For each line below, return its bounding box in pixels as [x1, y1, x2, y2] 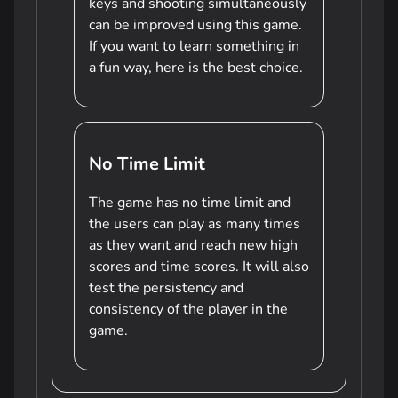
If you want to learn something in [89, 36, 299, 56]
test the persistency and [89, 278, 243, 298]
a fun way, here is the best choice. [89, 58, 303, 77]
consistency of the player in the [89, 299, 288, 319]
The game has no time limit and [89, 193, 291, 212]
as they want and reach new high [89, 235, 298, 255]
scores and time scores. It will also [89, 257, 309, 276]
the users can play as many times [89, 214, 300, 234]
